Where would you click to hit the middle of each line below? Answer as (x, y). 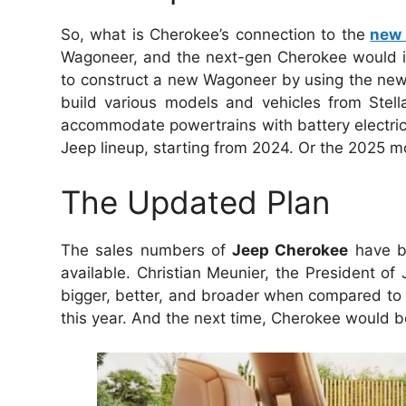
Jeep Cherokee (290, 250)
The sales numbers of (147, 250)
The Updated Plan (195, 202)
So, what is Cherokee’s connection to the (213, 35)
